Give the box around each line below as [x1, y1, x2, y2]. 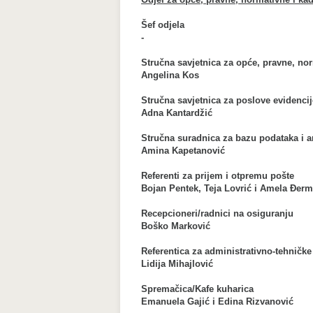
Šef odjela [141, 20, 184, 30]
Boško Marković [141, 221, 210, 231]
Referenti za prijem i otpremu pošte [141, 170, 294, 181]
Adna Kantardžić [141, 108, 212, 118]
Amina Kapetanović [141, 145, 225, 156]
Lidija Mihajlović [141, 259, 213, 269]
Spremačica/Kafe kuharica [141, 284, 254, 294]
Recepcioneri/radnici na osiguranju [141, 208, 293, 219]
